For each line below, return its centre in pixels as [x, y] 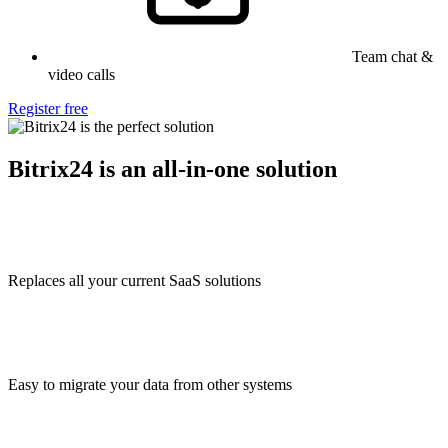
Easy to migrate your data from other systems [150, 385]
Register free [48, 108]
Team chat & [392, 56]
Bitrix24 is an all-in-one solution [172, 168]
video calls [81, 74]
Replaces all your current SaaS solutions [134, 281]
